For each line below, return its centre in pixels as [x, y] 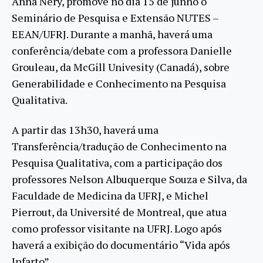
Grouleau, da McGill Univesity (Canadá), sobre [121, 67]
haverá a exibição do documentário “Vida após [121, 245]
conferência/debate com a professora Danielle [122, 51]
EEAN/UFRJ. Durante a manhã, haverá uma [112, 34]
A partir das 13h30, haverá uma [85, 129]
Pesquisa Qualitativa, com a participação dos [117, 162]
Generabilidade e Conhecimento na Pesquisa [119, 84]
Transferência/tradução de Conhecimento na [119, 146]
